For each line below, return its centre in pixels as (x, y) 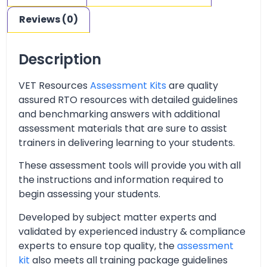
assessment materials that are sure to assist (123, 129)
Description (60, 60)
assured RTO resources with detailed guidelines (128, 100)
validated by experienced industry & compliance (132, 231)
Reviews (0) (49, 20)
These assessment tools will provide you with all (130, 166)
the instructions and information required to (121, 180)
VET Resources (54, 86)
